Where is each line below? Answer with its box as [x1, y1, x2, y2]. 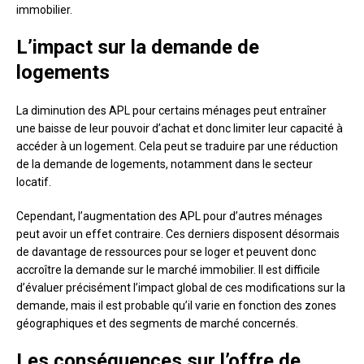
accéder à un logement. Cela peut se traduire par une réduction [16, 140, 338, 154]
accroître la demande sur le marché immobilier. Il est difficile [16, 263, 320, 277]
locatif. [16, 175, 51, 189]
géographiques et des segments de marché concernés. [16, 317, 298, 331]
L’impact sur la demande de [16, 36, 259, 59]
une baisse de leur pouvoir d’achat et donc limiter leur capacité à [16, 122, 343, 136]
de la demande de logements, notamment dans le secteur [16, 158, 313, 171]
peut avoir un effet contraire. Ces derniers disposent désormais [16, 227, 340, 241]
